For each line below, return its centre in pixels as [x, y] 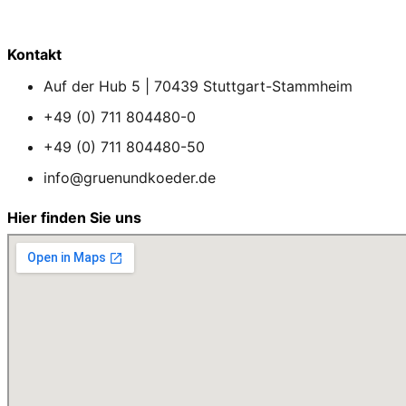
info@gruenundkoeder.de [130, 178]
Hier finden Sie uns [74, 218]
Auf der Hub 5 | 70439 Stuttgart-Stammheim [198, 87]
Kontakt [34, 55]
